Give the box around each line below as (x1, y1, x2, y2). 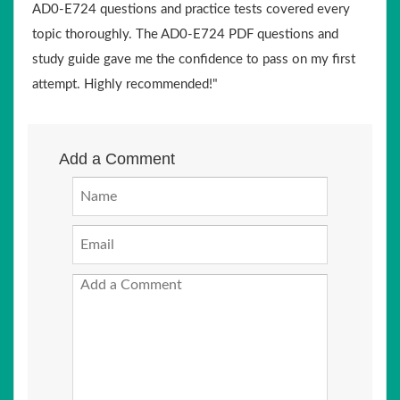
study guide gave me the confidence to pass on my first (32, 53, 355, 66)
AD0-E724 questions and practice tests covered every (32, 3, 350, 16)
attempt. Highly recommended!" (32, 78, 218, 91)
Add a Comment (59, 150, 175, 168)
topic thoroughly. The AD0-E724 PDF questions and (32, 28, 338, 41)
